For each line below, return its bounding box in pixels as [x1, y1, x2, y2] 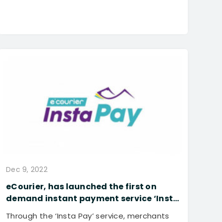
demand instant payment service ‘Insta [6, 192, 179, 204]
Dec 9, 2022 [6, 164, 48, 174]
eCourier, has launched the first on [6, 180, 157, 192]
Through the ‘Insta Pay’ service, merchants [6, 210, 169, 221]
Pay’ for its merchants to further [6, 204, 146, 216]
